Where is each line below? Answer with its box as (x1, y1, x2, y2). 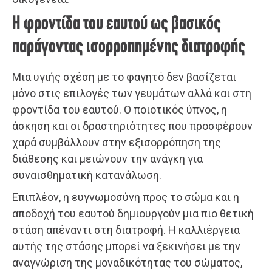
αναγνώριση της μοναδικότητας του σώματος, (12, 256, 242, 270)
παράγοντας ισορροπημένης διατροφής (12, 38, 245, 58)
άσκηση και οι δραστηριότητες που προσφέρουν (12, 120, 253, 133)
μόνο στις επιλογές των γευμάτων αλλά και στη (12, 87, 251, 100)
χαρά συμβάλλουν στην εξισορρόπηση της (12, 136, 221, 149)
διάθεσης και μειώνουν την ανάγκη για (12, 152, 203, 166)
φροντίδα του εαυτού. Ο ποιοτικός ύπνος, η (12, 103, 227, 117)
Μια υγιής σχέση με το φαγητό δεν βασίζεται (12, 70, 236, 84)
